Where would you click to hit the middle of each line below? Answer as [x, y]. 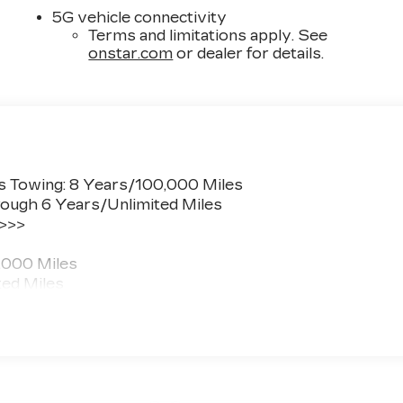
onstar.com [131, 53]
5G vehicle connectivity [140, 17]
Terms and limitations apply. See [208, 35]
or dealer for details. [249, 53]
